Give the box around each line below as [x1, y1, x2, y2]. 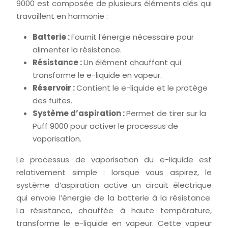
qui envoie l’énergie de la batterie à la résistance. [16, 192, 212, 203]
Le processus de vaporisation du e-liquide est [16, 154, 212, 165]
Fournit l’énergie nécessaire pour [71, 32, 194, 42]
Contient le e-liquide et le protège [76, 82, 208, 93]
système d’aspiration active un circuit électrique [16, 180, 212, 190]
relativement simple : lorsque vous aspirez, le [16, 167, 212, 178]
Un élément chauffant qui [83, 57, 181, 68]
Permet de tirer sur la [126, 108, 206, 119]
